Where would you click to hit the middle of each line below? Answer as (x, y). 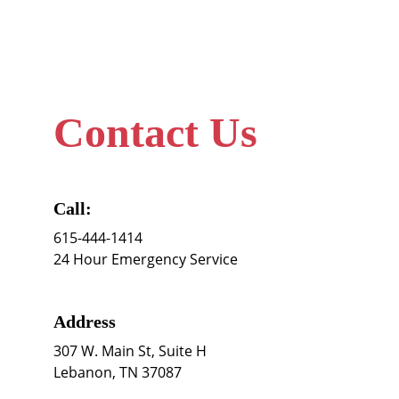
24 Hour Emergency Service (146, 259)
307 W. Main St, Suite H (132, 351)
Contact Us (155, 132)
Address (85, 322)
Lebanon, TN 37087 (118, 372)
